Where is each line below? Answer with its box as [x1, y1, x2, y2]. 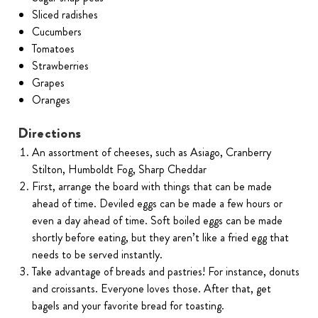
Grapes [32, 75, 65, 92]
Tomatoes [32, 40, 75, 57]
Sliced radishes [32, 6, 99, 23]
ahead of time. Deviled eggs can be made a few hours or [32, 195, 283, 212]
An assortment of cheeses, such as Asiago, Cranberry [32, 144, 272, 161]
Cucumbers [32, 23, 82, 40]
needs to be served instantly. [32, 246, 163, 263]
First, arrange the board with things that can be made [32, 178, 273, 195]
